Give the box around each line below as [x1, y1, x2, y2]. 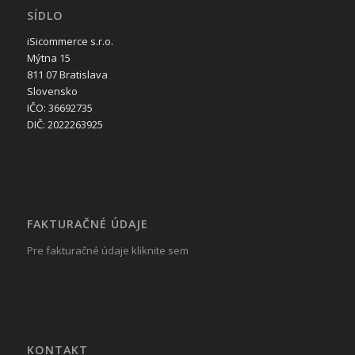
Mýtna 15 [26, 51, 71, 66]
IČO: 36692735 [26, 101, 93, 116]
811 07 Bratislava [26, 67, 108, 82]
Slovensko [26, 84, 78, 99]
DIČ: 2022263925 [26, 117, 103, 132]
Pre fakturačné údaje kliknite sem [26, 242, 189, 258]
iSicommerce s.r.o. [26, 34, 113, 49]
